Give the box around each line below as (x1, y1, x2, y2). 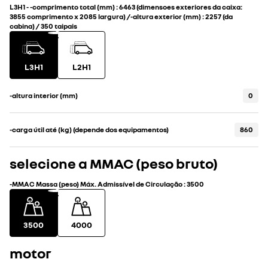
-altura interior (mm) (10, 91, 78, 100)
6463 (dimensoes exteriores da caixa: (119, 2, 242, 11)
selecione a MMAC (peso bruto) (10, 154, 218, 172)
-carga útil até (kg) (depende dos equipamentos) (10, 125, 169, 134)
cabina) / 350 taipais (10, 22, 77, 31)
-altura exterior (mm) (130, 12, 201, 21)
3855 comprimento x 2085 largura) (10, 12, 126, 21)
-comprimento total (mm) (30, 2, 115, 11)
